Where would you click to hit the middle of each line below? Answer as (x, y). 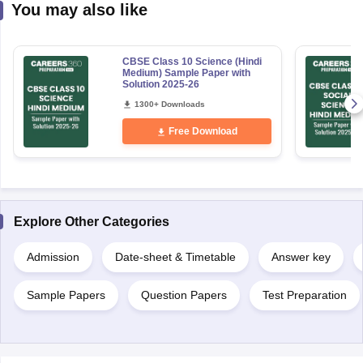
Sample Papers (66, 295)
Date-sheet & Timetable (175, 256)
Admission (53, 256)
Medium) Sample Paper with (186, 73)
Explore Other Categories (91, 221)
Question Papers (184, 295)
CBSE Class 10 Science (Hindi (192, 62)
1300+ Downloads (169, 104)
